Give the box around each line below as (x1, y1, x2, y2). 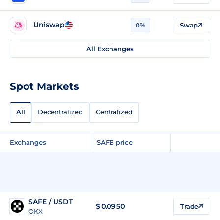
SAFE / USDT (28, 197, 73, 206)
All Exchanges (86, 44, 134, 53)
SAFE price (97, 138, 133, 146)
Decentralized (38, 108, 83, 116)
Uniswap (33, 20, 65, 29)
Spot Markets (10, 80, 79, 92)
